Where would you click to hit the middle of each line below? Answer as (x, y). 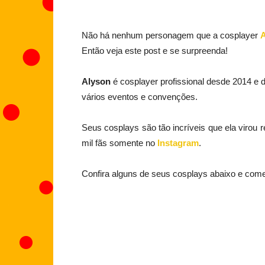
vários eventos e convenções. (140, 97)
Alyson (96, 81)
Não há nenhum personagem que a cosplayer (171, 35)
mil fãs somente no (119, 143)
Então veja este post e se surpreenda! (155, 51)
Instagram (178, 143)
